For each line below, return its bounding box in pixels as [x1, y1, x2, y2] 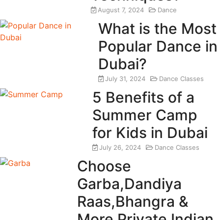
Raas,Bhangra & [77, 192, 189, 211]
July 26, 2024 [99, 143, 141, 152]
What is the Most [98, 20, 217, 38]
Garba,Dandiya [77, 175, 182, 193]
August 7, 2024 [98, 6, 144, 14]
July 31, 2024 [105, 75, 146, 83]
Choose [77, 157, 131, 175]
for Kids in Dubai [92, 124, 208, 142]
